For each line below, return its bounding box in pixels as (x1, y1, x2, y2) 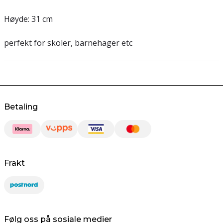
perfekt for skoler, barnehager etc (4, 37, 132, 48)
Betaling (4, 102, 38, 111)
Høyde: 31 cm (4, 13, 53, 24)
